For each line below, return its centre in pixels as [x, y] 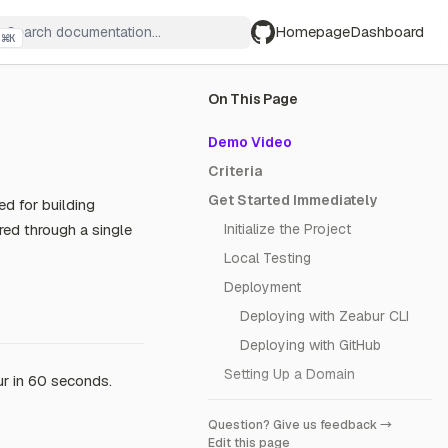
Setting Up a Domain [289, 374]
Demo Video [250, 142]
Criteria [235, 171]
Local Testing [267, 258]
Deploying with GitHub [310, 345]
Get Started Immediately [292, 200]
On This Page [253, 99]
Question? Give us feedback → [300, 425]
